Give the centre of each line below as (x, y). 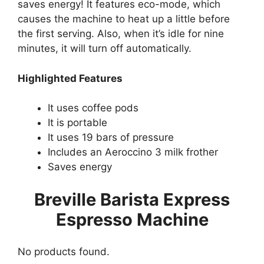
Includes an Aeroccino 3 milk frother (133, 152)
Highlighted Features (70, 78)
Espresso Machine (132, 219)
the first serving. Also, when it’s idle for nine (121, 34)
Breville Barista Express (132, 199)
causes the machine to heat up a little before (124, 19)
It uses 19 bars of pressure (111, 138)
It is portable (77, 123)
